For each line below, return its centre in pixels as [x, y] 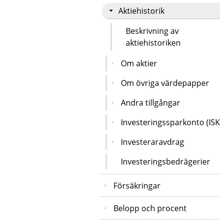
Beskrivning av [152, 31]
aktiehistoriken [153, 42]
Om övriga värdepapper [165, 83]
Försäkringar [137, 185]
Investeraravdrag [152, 142]
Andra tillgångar [151, 102]
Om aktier [139, 63]
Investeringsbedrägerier [165, 161]
